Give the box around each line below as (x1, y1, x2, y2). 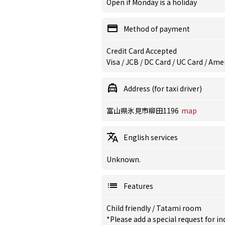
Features (124, 181, 153, 191)
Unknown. (106, 154, 141, 164)
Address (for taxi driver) (124, 83, 202, 93)
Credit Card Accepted (106, 46, 177, 56)
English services (124, 132, 178, 142)
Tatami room (156, 203, 201, 213)
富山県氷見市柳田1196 (106, 105, 179, 116)
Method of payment (124, 24, 190, 34)
